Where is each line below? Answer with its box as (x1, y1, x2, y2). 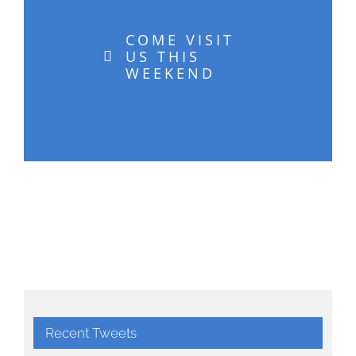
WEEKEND (125, 63, 215, 83)
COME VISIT (125, 29, 234, 49)
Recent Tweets (44, 324, 137, 341)
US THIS (125, 46, 200, 66)
